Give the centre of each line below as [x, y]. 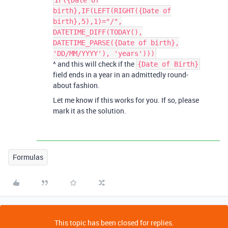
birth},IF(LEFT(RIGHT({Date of [112, 11]
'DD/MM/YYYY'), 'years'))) [104, 53]
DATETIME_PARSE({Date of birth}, [116, 43]
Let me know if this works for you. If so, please [126, 100]
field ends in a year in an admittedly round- [121, 75]
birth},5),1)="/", [88, 21]
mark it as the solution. [90, 111]
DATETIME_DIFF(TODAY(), [98, 32]
